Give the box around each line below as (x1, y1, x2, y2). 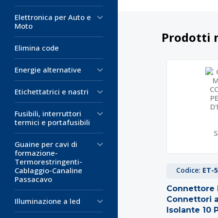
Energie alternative (15, 65, 81, 74)
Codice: (176, 165, 202, 175)
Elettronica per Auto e (15, 12, 91, 22)
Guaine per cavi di (15, 139, 77, 149)
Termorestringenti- (15, 157, 82, 166)
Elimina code (15, 43, 59, 53)
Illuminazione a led (15, 196, 80, 206)
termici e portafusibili (15, 117, 90, 127)
